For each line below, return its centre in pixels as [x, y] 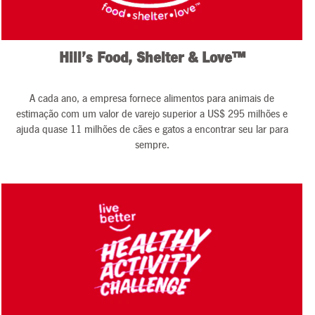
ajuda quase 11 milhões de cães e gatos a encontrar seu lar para [152, 129]
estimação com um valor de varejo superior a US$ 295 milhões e [152, 114]
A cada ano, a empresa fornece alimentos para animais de [152, 98]
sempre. [152, 145]
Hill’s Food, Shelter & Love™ [152, 58]
